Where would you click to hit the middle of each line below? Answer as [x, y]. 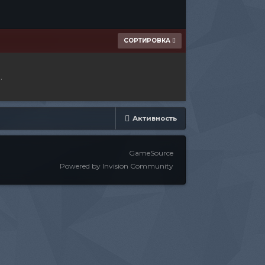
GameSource [151, 153]
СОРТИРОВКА [148, 41]
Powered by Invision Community [116, 166]
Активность [154, 118]
